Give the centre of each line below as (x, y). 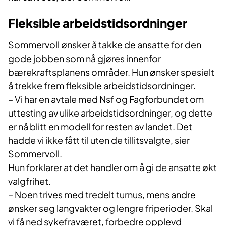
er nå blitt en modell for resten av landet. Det (100, 126)
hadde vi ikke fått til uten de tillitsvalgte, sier (99, 140)
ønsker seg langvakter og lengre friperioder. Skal (110, 208)
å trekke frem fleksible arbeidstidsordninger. (103, 85)
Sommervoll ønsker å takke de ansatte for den (105, 44)
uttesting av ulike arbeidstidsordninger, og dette (110, 112)
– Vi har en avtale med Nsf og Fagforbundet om (106, 99)
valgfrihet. (30, 181)
